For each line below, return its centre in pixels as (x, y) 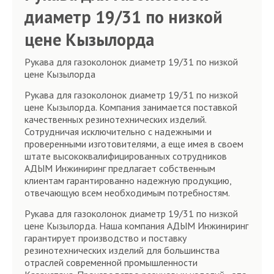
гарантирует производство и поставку (106, 238)
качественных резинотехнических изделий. (115, 119)
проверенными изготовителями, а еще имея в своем (134, 144)
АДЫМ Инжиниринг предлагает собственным (120, 168)
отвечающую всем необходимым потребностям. (127, 193)
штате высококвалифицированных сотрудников (126, 156)
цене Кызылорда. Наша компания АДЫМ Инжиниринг (136, 226)
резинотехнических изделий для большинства (122, 250)
